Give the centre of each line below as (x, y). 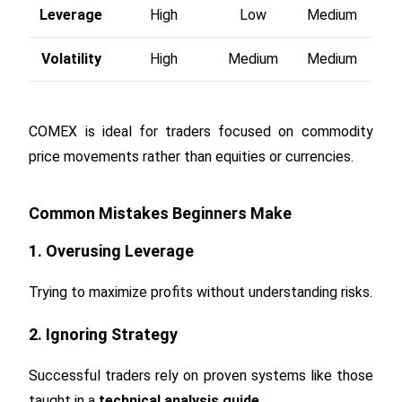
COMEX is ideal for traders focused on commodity (201, 131)
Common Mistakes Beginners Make (161, 213)
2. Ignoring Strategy (104, 334)
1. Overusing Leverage (112, 250)
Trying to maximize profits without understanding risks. (201, 292)
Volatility (71, 58)
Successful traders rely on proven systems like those (201, 375)
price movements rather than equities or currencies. (192, 156)
